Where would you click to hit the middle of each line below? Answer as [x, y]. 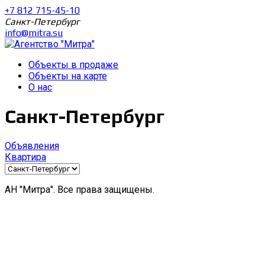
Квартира [25, 157]
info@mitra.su [34, 33]
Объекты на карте [68, 76]
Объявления [32, 146]
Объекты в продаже [73, 65]
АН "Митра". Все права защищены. [80, 189]
